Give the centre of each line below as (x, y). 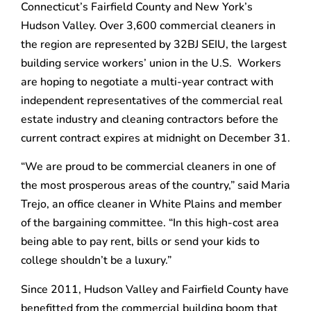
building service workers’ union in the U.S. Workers (151, 63)
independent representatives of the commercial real (152, 100)
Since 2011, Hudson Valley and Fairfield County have (155, 289)
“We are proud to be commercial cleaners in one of (148, 167)
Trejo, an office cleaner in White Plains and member (151, 204)
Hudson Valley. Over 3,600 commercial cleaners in (148, 25)
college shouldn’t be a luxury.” (96, 261)
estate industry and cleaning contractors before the (150, 119)
